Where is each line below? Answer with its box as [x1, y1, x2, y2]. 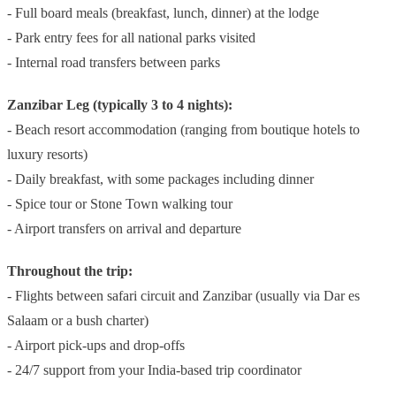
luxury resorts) [7, 147, 88, 163]
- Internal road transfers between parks [7, 55, 220, 71]
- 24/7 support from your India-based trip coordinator [7, 362, 301, 378]
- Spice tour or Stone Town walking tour [7, 196, 232, 212]
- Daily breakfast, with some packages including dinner [7, 171, 314, 187]
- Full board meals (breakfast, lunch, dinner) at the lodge [7, 5, 319, 21]
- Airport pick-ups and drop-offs [7, 338, 185, 354]
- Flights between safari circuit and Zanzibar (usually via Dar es [7, 288, 360, 304]
